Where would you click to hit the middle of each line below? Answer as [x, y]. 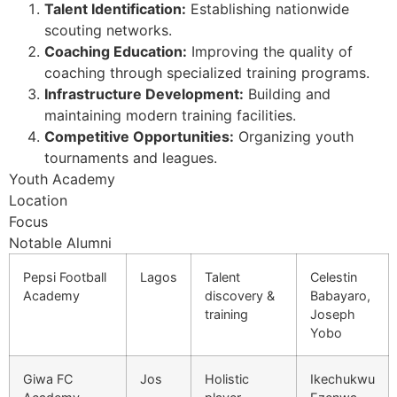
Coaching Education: [116, 52]
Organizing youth [294, 137]
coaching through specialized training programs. [207, 73]
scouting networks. [108, 31]
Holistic [227, 379]
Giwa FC [48, 379]
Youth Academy [62, 179]
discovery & [240, 296]
